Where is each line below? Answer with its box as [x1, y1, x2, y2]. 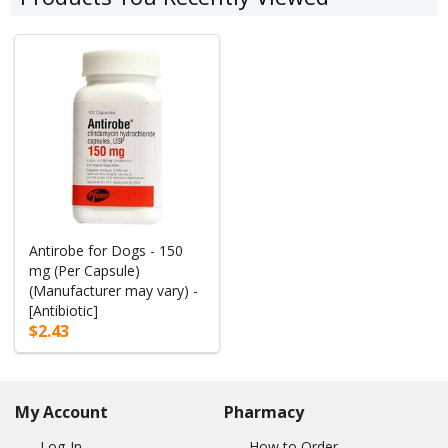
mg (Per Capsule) [29, 260, 141, 280]
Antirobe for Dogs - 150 [29, 240, 184, 260]
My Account [15, 400, 108, 423]
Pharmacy [224, 400, 304, 423]
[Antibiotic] [29, 300, 99, 320]
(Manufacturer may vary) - [29, 280, 199, 300]
